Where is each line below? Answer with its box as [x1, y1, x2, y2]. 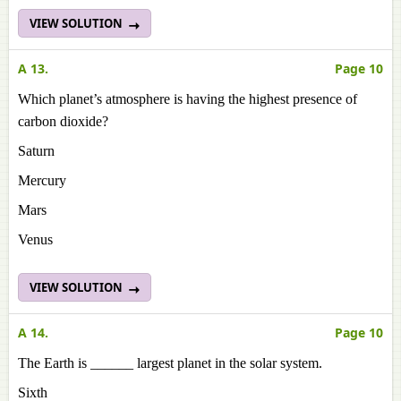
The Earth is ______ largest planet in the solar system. [18, 355, 322, 371]
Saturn [18, 143, 55, 158]
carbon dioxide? [18, 114, 108, 129]
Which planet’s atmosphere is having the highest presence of [18, 91, 357, 107]
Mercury [18, 173, 66, 188]
